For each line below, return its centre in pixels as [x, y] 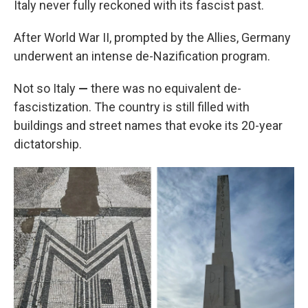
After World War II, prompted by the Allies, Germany [152, 37]
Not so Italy [45, 88]
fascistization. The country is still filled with [132, 107]
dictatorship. [48, 144]
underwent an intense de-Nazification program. [142, 56]
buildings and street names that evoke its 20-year [148, 125]
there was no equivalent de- [166, 88]
